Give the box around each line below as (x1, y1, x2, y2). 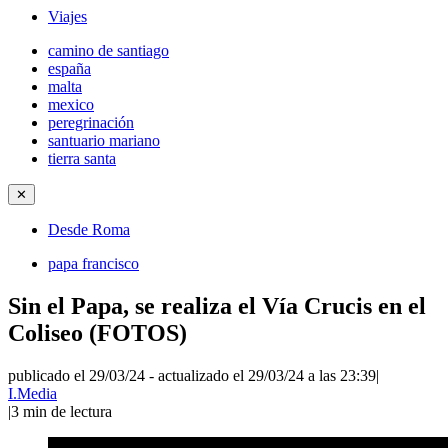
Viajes (48, 8, 87, 25)
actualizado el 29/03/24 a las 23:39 (158, 366, 376, 384)
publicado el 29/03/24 (8, 366, 145, 384)
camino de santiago (48, 42, 169, 59)
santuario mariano (48, 132, 160, 149)
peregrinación (48, 114, 134, 131)
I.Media (8, 384, 57, 402)
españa (48, 60, 91, 77)
